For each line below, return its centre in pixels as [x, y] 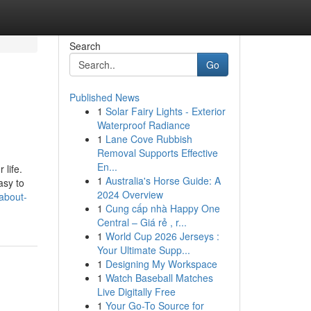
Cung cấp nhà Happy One [162, 208]
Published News [104, 97]
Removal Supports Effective [157, 153]
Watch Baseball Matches [159, 278]
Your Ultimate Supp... [143, 250]
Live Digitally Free [136, 292]
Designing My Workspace [161, 264]
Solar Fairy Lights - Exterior [165, 111]
